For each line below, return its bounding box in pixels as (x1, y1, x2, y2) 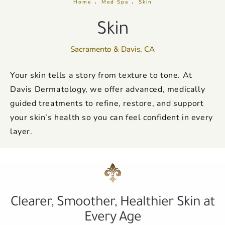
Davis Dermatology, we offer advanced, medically (10, 83, 205, 94)
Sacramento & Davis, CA (70, 43, 155, 54)
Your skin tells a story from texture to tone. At (10, 69, 192, 80)
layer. (10, 125, 33, 136)
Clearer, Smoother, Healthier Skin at (10, 190, 215, 211)
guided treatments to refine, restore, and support (10, 97, 204, 108)
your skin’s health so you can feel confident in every (10, 111, 213, 122)
